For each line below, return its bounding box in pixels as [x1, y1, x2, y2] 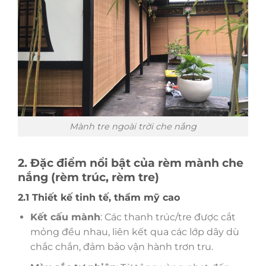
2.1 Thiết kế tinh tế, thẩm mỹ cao [18, 192, 180, 204]
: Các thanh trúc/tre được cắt [100, 211, 236, 223]
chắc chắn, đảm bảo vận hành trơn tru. [30, 241, 213, 253]
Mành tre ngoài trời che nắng [69, 121, 197, 132]
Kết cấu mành [30, 211, 100, 223]
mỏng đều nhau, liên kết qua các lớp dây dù [30, 226, 239, 238]
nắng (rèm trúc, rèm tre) [18, 170, 159, 185]
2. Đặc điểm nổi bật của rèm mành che [18, 156, 243, 170]
